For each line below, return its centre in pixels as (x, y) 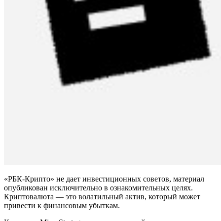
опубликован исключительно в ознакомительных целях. (98, 188)
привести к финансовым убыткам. (62, 206)
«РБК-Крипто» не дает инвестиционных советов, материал (104, 179)
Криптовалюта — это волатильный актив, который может (102, 197)
